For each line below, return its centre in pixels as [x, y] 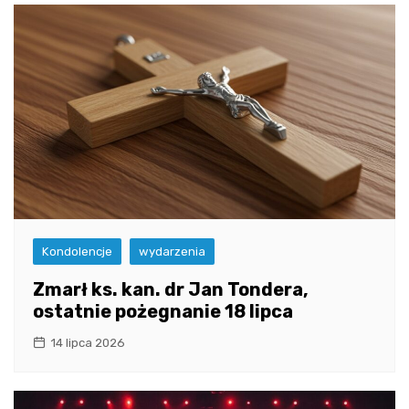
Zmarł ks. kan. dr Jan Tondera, [171, 289]
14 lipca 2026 [88, 342]
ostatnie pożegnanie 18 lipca [163, 311]
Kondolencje [77, 251]
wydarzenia [172, 251]
